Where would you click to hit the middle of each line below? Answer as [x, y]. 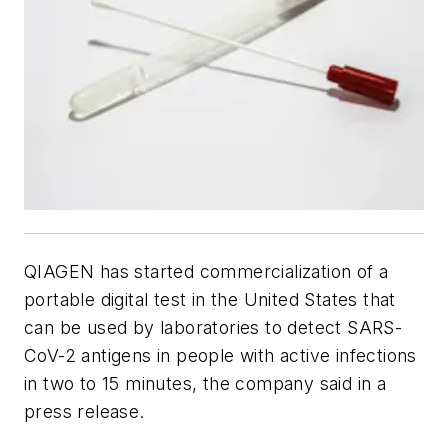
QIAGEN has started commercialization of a [206, 272]
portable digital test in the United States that [210, 300]
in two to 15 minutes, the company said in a [205, 384]
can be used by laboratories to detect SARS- [213, 328]
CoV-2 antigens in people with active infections [220, 356]
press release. [84, 412]
